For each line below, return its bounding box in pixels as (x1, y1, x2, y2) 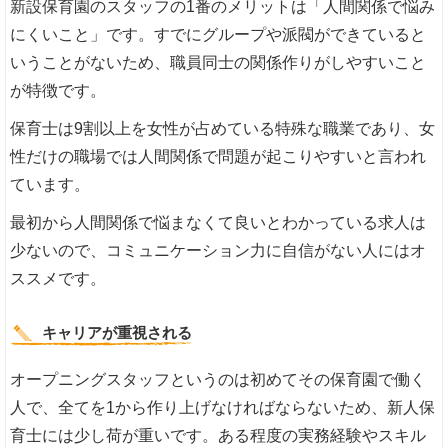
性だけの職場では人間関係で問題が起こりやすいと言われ (10, 148, 427, 166)
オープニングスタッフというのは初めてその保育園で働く (10, 371, 427, 389)
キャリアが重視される (42, 324, 193, 342)
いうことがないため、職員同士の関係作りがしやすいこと (10, 54, 427, 72)
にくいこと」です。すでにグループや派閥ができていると (10, 26, 427, 44)
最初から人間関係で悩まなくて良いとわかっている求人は (10, 214, 427, 232)
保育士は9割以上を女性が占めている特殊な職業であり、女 (10, 120, 436, 138)
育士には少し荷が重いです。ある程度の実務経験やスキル (10, 427, 427, 445)
